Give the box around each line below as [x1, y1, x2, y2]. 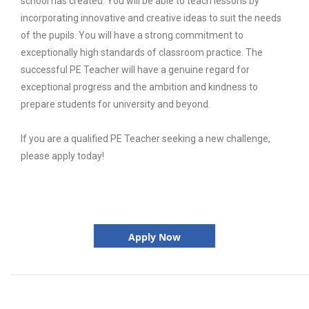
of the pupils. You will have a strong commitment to [20, 30, 243, 41]
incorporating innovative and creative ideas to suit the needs [20, 12, 281, 24]
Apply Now [128, 230, 181, 243]
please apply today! [20, 150, 104, 162]
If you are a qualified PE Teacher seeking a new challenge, [20, 133, 270, 145]
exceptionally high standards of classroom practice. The [20, 47, 263, 59]
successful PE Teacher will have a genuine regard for [20, 64, 250, 76]
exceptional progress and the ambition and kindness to [20, 81, 258, 93]
